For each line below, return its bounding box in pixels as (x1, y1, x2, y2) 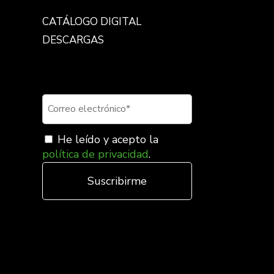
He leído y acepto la (54, 132, 158, 147)
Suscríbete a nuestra (42, 61, 158, 78)
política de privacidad (42, 147, 149, 162)
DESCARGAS (42, 32, 104, 47)
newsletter (42, 73, 106, 90)
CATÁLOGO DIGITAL (42, 14, 141, 29)
